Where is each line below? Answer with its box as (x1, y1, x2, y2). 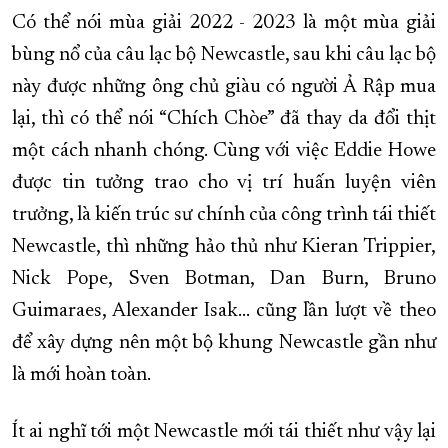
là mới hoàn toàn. (12, 365, 151, 386)
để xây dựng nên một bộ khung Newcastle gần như (12, 333, 436, 354)
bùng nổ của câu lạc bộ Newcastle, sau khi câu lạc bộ (12, 45, 436, 66)
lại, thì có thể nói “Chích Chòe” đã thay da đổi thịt (12, 109, 436, 130)
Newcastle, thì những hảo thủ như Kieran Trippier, (12, 237, 436, 258)
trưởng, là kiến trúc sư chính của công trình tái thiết (12, 205, 436, 226)
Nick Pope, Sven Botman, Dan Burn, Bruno (12, 269, 436, 290)
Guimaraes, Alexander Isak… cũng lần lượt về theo (12, 301, 436, 322)
